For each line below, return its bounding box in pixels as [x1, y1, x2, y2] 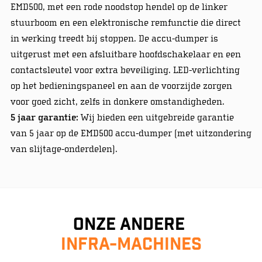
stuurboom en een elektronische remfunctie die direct [10, 17, 241, 28]
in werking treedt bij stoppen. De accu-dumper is [10, 33, 218, 44]
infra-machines [60, 233, 202, 258]
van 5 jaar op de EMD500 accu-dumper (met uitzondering [10, 127, 251, 139]
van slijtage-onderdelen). [10, 143, 118, 154]
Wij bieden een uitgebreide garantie [78, 112, 234, 123]
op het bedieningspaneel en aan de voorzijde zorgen [10, 80, 232, 91]
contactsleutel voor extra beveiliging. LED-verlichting [10, 64, 240, 75]
